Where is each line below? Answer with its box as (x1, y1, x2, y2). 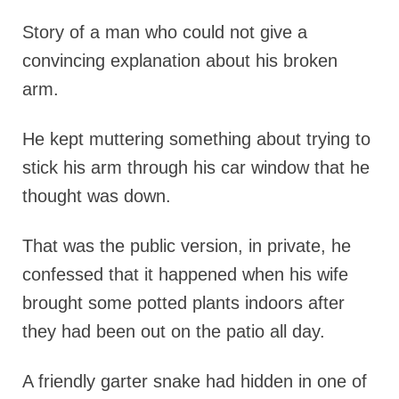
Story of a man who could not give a (22, 21, 307, 42)
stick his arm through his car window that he (22, 157, 370, 177)
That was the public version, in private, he (22, 235, 351, 256)
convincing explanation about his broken (22, 50, 338, 70)
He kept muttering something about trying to (22, 128, 370, 149)
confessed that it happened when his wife (22, 264, 348, 284)
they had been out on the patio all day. (22, 321, 325, 341)
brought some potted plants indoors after (22, 292, 345, 313)
